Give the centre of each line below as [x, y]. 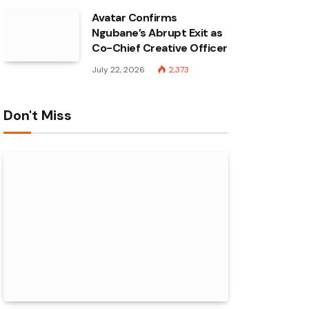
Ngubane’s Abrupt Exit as [157, 33]
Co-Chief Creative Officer [160, 48]
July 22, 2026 [118, 70]
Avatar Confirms [134, 18]
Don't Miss [38, 115]
